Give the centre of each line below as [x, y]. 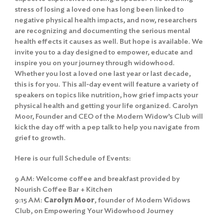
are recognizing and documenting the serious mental [102, 30]
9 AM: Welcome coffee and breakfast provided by [97, 178]
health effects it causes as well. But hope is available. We [109, 41]
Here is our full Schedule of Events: [73, 158]
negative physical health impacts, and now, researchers [106, 20]
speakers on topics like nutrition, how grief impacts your [106, 95]
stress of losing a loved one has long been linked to [99, 9]
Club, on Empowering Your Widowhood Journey [94, 210]
